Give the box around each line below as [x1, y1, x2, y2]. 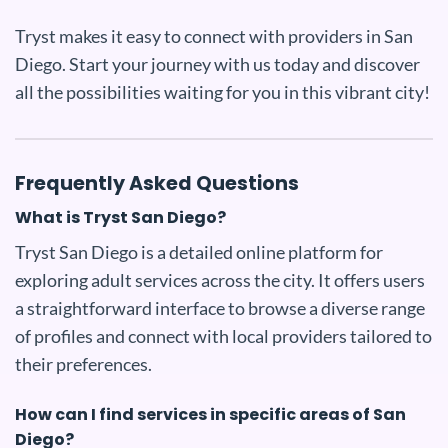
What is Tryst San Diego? [15, 206, 226, 230]
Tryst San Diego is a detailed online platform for [15, 241, 383, 264]
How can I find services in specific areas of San [15, 402, 406, 426]
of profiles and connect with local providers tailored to [15, 325, 432, 348]
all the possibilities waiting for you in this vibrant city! [15, 80, 430, 103]
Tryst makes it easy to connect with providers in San [15, 24, 413, 47]
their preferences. [15, 353, 152, 376]
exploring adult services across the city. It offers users [15, 269, 425, 292]
